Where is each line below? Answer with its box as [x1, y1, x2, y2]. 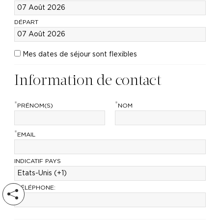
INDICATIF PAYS [14, 158, 61, 164]
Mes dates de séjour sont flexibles [22, 51, 137, 58]
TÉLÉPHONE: [17, 184, 55, 191]
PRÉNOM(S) [17, 102, 53, 109]
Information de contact [14, 73, 162, 89]
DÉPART [14, 19, 38, 25]
